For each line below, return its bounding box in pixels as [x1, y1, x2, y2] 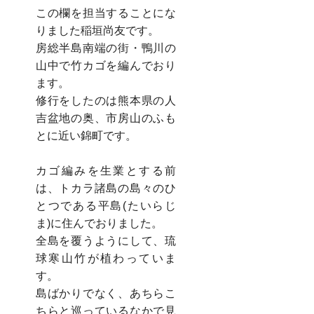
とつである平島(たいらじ [36, 199, 176, 212]
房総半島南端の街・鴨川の [36, 41, 176, 54]
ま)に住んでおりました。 [36, 217, 163, 229]
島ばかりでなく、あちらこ [36, 287, 176, 299]
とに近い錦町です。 [36, 129, 137, 142]
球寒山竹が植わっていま [36, 252, 176, 264]
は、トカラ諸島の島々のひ [36, 182, 176, 194]
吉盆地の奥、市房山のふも [36, 111, 176, 124]
